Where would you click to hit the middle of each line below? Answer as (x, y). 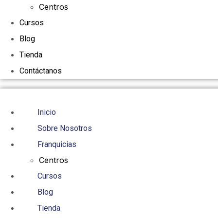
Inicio (47, 112)
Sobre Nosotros (65, 128)
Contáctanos (41, 71)
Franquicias (57, 144)
